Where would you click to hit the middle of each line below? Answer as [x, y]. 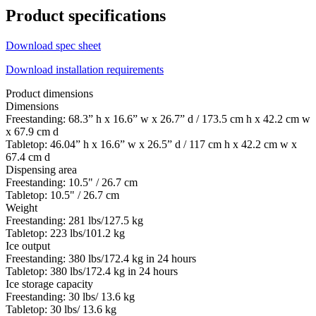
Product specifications [86, 15]
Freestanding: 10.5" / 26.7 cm [72, 182]
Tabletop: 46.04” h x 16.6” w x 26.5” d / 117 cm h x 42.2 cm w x [151, 144]
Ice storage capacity [49, 284]
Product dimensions [49, 93]
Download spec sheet [53, 45]
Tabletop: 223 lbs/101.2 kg [65, 233]
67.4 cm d [28, 157]
